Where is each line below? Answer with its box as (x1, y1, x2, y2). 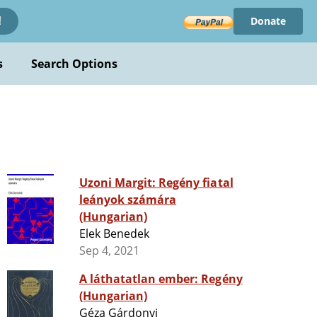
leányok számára (79, 192, 177, 208)
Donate (250, 14, 286, 28)
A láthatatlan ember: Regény (79, 271, 243, 287)
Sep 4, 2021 (79, 243, 139, 259)
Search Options (30, 56, 118, 71)
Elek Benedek (79, 226, 150, 242)
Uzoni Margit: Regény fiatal (79, 175, 234, 191)
